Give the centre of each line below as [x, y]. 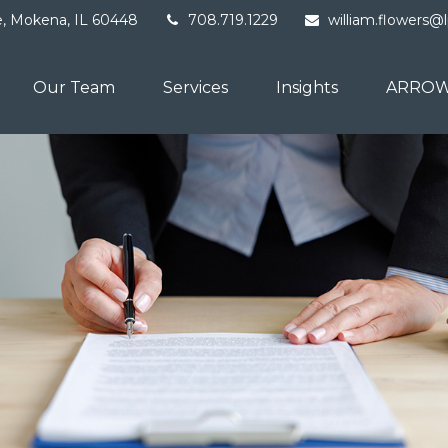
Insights [307, 88]
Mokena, [40, 19]
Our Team [74, 88]
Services [195, 88]
